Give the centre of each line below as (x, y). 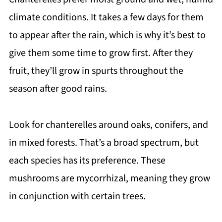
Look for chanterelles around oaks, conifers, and (108, 125)
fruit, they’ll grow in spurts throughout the (96, 71)
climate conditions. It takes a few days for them (106, 18)
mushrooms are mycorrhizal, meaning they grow (109, 179)
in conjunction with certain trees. (77, 196)
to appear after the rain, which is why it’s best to (107, 35)
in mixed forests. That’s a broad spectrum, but (104, 143)
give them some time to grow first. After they (101, 53)
